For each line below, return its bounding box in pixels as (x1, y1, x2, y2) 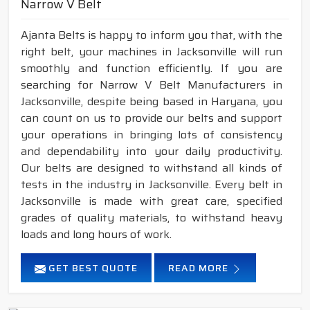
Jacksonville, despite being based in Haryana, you (21, 93, 282, 111)
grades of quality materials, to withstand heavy (21, 209, 282, 227)
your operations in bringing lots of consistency (21, 126, 282, 144)
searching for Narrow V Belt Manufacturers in (21, 76, 282, 94)
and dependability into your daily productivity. (21, 143, 282, 161)
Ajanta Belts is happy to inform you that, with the (21, 26, 282, 44)
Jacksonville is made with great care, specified (21, 192, 282, 210)
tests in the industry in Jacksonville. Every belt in (21, 176, 282, 194)
